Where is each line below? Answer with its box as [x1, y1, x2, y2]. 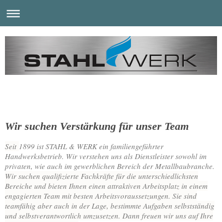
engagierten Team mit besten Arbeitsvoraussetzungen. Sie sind [5, 190, 197, 201]
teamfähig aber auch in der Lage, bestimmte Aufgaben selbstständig [5, 200, 215, 211]
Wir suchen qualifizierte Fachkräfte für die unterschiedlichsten [5, 170, 198, 181]
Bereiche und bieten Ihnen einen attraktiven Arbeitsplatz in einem [5, 180, 208, 191]
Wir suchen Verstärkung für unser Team [5, 120, 189, 132]
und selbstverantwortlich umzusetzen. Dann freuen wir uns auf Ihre [5, 210, 213, 221]
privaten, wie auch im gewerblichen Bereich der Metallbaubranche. [5, 161, 217, 171]
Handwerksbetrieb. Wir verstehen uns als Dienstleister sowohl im [5, 151, 207, 161]
